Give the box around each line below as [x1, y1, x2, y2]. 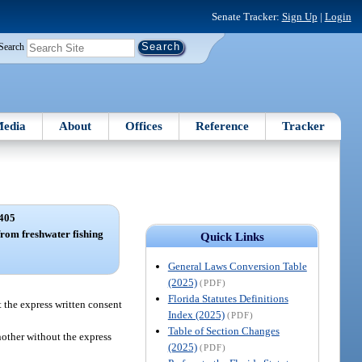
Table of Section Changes [167, 324, 280, 337]
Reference [196, 119, 250, 133]
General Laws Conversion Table [167, 259, 307, 272]
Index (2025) [167, 308, 225, 321]
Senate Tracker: [211, 10, 282, 23]
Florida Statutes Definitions [167, 292, 288, 305]
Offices [124, 119, 162, 133]
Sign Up [281, 10, 318, 23]
